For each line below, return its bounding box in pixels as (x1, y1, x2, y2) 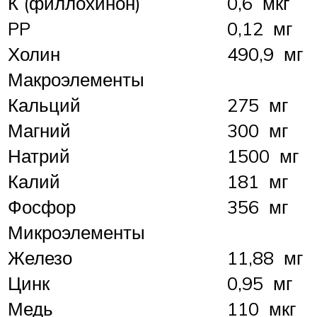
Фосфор (8, 195, 76, 219)
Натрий (8, 144, 70, 168)
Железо (8, 246, 72, 270)
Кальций (8, 93, 81, 117)
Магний (8, 119, 71, 142)
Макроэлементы (8, 68, 144, 91)
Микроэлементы (8, 221, 145, 244)
